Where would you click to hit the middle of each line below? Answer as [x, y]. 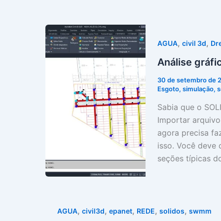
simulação [198, 89]
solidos [172, 211]
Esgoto [168, 89]
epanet [121, 211]
